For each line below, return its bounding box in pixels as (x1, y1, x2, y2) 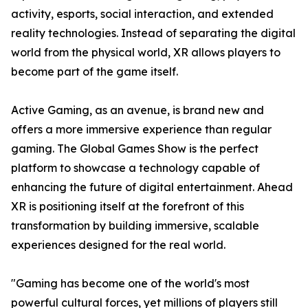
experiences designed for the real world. (11, 238, 225, 252)
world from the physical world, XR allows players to (11, 45, 280, 59)
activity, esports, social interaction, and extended (11, 7, 274, 21)
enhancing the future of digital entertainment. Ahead (11, 180, 293, 194)
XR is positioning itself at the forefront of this (11, 199, 244, 213)
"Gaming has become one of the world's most (11, 276, 250, 290)
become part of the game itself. (11, 65, 178, 78)
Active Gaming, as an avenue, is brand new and (11, 103, 264, 117)
